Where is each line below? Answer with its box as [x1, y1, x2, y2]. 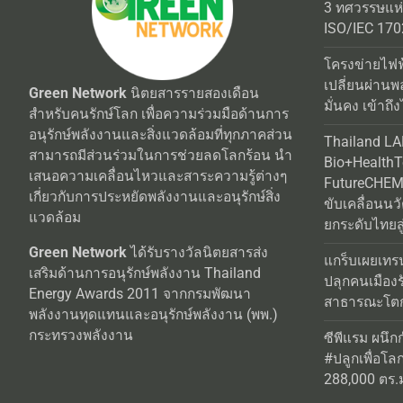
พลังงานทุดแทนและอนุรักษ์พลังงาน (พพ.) [29, 306, 278, 323]
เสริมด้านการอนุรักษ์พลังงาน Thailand [29, 264, 261, 282]
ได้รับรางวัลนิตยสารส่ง [127, 244, 268, 261]
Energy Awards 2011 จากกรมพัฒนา [29, 285, 251, 302]
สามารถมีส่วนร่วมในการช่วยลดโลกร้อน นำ [29, 147, 292, 164]
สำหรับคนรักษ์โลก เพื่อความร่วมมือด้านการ [29, 105, 289, 122]
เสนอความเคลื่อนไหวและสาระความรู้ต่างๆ [29, 167, 287, 184]
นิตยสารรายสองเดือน [127, 85, 259, 102]
